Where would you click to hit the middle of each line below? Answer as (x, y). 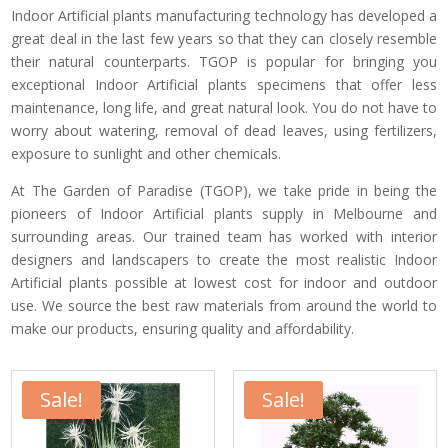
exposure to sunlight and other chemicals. (146, 153)
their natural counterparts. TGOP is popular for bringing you (224, 61)
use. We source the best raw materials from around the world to (224, 305)
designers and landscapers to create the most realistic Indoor (224, 259)
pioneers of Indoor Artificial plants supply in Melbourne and (224, 213)
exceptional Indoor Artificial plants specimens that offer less (224, 84)
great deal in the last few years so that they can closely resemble (224, 38)
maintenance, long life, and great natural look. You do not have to (224, 107)
